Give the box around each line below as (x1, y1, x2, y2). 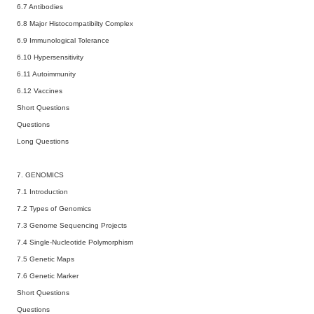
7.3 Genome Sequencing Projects (17, 221, 127, 229)
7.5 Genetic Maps (17, 254, 74, 263)
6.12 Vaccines (17, 86, 62, 95)
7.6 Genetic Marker (17, 271, 78, 280)
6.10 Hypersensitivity (17, 53, 83, 61)
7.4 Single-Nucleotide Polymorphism (17, 238, 133, 246)
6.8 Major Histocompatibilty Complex (17, 19, 133, 27)
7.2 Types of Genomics (17, 204, 91, 212)
